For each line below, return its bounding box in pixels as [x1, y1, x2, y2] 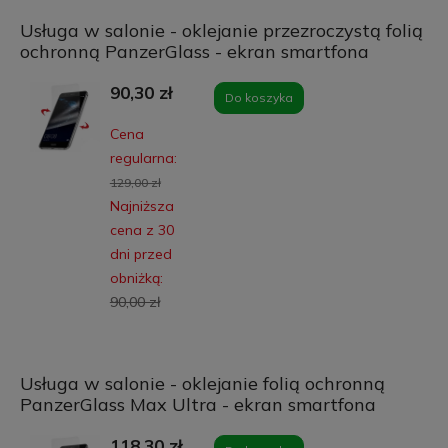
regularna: [109, 148, 177, 167]
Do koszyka [225, 89, 293, 105]
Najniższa [109, 196, 174, 215]
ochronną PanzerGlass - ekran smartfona [19, 39, 369, 63]
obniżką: [109, 268, 163, 287]
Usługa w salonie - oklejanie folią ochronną [19, 371, 385, 395]
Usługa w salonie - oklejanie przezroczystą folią [19, 18, 423, 42]
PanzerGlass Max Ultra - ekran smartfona [19, 392, 376, 416]
